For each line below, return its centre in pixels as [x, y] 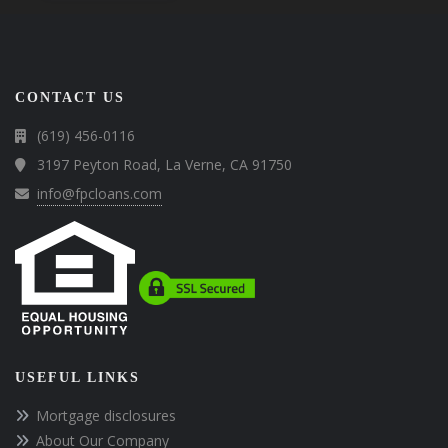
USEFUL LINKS [77, 377]
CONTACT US [70, 97]
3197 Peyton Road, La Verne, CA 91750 [164, 164]
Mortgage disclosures [106, 415]
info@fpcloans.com [99, 193]
